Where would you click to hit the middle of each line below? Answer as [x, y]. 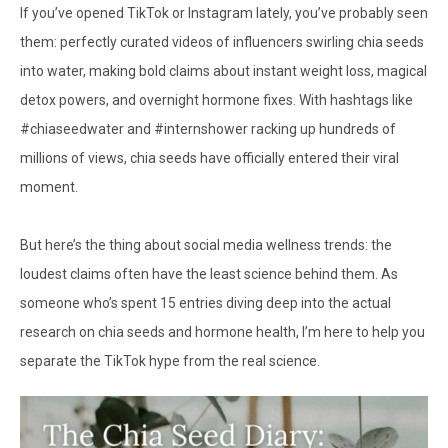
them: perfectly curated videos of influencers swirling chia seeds [222, 42]
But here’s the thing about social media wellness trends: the [206, 245]
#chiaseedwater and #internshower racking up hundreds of [208, 129]
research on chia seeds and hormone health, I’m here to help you [222, 332]
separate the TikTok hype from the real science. [170, 361]
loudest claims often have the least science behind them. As [209, 274]
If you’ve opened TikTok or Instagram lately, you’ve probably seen [224, 13]
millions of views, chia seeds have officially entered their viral [209, 158]
